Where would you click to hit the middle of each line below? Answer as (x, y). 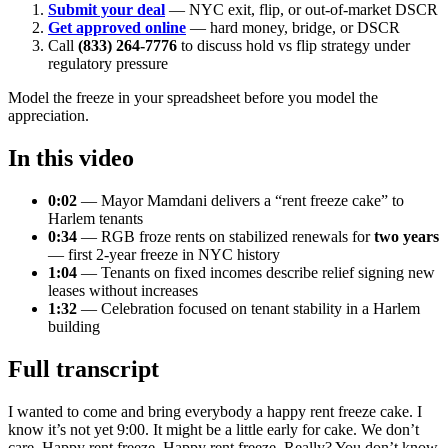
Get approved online (117, 28)
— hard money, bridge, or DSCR (293, 28)
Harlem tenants (95, 218)
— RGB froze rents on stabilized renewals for (225, 236)
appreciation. (48, 116)
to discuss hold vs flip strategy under (293, 46)
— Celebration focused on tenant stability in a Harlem (248, 308)
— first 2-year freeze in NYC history (164, 254)
